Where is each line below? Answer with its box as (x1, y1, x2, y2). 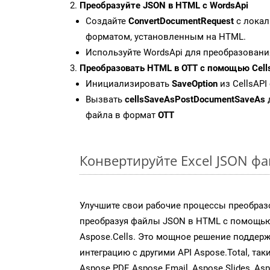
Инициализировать (86, 78, 172, 89)
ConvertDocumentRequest (128, 15, 234, 27)
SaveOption (172, 78, 218, 89)
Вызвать (86, 93, 125, 105)
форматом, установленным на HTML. (86, 31, 246, 42)
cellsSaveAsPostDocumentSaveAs (125, 93, 265, 105)
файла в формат (86, 109, 158, 121)
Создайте (86, 15, 128, 27)
